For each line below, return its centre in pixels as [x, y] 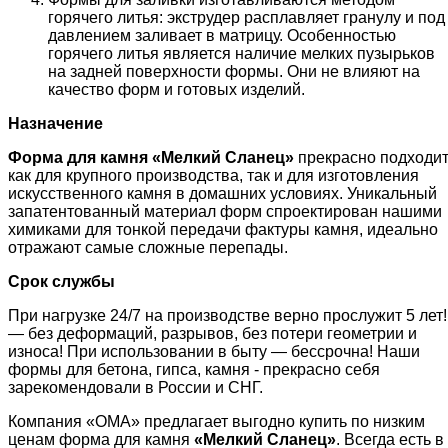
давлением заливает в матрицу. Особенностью [222, 36]
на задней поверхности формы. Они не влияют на [234, 72]
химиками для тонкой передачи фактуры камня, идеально [223, 230]
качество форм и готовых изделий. [176, 90]
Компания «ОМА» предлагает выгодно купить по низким [216, 422]
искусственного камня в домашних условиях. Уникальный [222, 194]
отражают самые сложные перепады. [148, 248]
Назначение [55, 124]
